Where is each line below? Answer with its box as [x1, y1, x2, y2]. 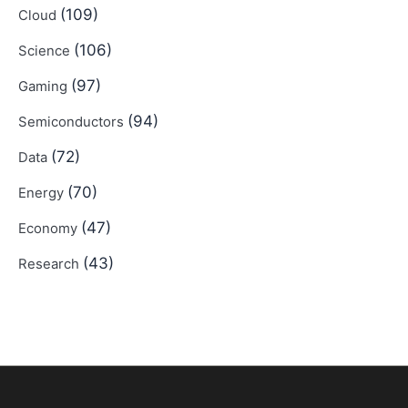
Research [18, 256, 83, 273]
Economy [18, 220, 81, 238]
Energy [18, 185, 67, 202]
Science [18, 43, 74, 60]
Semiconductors [18, 114, 127, 131]
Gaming [18, 78, 71, 96]
